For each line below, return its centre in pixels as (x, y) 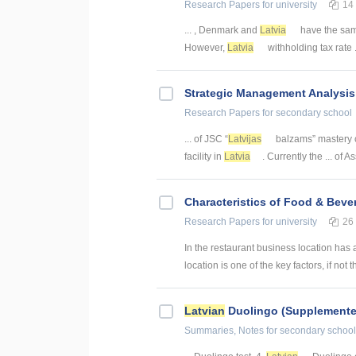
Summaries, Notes (224, 331)
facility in (204, 157)
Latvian (205, 311)
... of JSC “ (206, 139)
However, (206, 48)
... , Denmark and (222, 31)
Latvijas (245, 139)
